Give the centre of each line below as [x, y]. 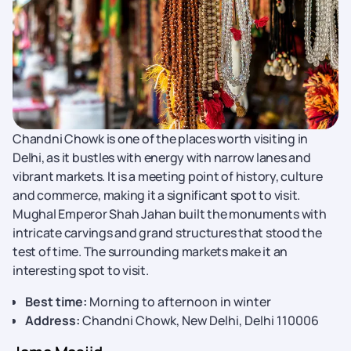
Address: [52, 320]
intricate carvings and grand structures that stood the [167, 233]
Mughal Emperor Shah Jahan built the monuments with [170, 214]
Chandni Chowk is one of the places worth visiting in [160, 139]
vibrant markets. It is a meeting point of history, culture [168, 176]
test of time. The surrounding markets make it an [150, 251]
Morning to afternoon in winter [179, 302]
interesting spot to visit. [81, 270]
